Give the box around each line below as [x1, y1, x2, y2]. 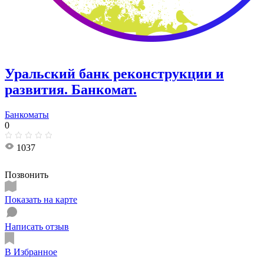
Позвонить [5, 169, 48, 180]
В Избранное [5, 246, 57, 257]
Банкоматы [5, 109, 49, 120]
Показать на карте [5, 194, 77, 204]
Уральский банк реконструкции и [5, 65, 224, 81]
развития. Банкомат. [5, 81, 137, 97]
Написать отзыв [5, 221, 69, 232]
